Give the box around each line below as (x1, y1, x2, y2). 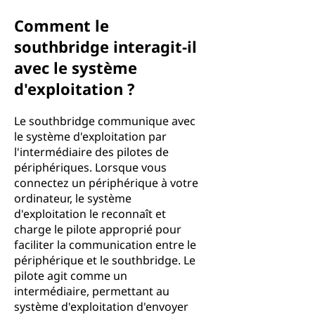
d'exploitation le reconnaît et (14, 206, 166, 221)
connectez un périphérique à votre (14, 175, 198, 191)
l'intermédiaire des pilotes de (14, 144, 169, 160)
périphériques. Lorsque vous (14, 160, 167, 175)
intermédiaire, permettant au (14, 283, 169, 299)
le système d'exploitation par (14, 129, 167, 144)
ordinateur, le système (14, 191, 131, 206)
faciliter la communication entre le (14, 237, 196, 252)
